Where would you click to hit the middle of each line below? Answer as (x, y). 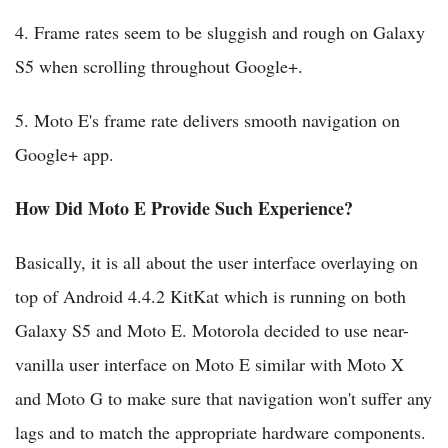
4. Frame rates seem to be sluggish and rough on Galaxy (220, 32)
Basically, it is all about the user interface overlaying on (216, 262)
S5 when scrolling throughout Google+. (159, 66)
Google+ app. (64, 154)
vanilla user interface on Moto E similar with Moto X (209, 364)
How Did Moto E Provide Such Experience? (184, 208)
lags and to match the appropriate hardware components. (220, 432)
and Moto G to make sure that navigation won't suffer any (223, 398)
